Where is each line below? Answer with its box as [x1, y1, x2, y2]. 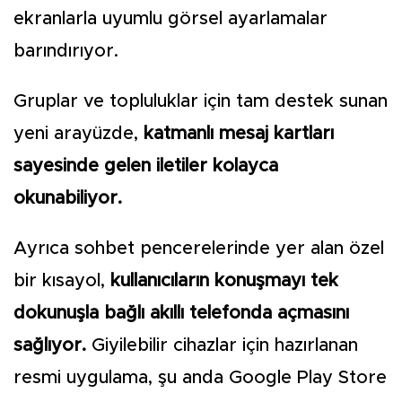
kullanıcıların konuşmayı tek [105, 272, 338, 291]
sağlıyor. [13, 336, 92, 355]
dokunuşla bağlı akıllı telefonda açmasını [13, 304, 349, 323]
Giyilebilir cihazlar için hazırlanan [92, 336, 358, 355]
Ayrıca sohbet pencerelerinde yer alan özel [13, 240, 384, 258]
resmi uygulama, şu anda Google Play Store [13, 369, 387, 388]
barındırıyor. [13, 42, 118, 61]
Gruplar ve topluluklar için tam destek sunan [13, 92, 388, 111]
